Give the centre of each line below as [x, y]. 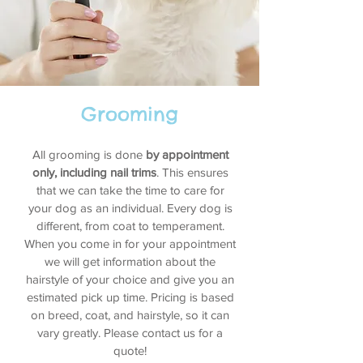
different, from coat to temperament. [130, 226]
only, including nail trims [94, 172]
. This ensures [192, 172]
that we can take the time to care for [130, 190]
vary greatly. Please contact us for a [130, 333]
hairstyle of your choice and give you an [130, 279]
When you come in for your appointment [130, 243]
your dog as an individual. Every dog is [130, 208]
